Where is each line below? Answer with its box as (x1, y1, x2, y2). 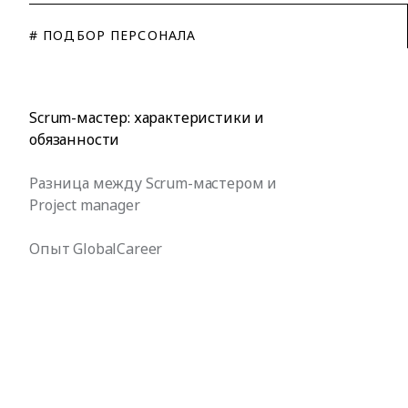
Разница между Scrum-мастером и (29, 173, 278, 193)
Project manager (29, 195, 140, 215)
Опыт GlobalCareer (29, 239, 163, 259)
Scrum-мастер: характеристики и (29, 107, 265, 127)
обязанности (29, 129, 124, 149)
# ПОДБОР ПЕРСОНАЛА (29, 26, 197, 44)
